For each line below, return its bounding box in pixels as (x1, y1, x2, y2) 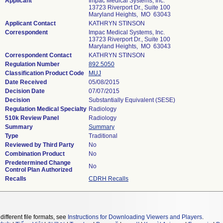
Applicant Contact (5, 20, 56, 27)
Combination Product (5, 150, 65, 157)
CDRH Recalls (89, 175, 128, 182)
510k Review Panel (5, 114, 59, 121)
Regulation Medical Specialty (5, 106, 87, 112)
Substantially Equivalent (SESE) (89, 97, 175, 104)
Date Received (5, 79, 47, 86)
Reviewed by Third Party (5, 141, 74, 148)
